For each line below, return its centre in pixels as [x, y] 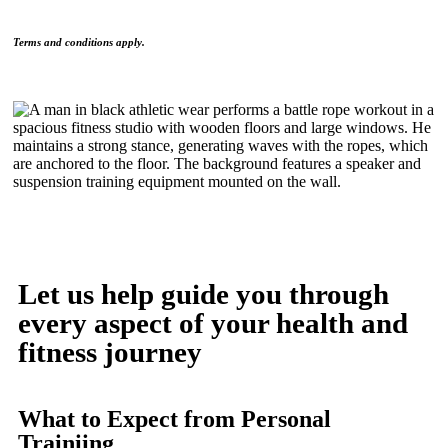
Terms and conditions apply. [79, 42]
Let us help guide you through [203, 294]
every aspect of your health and [213, 323]
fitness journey [110, 352]
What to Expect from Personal [174, 419]
